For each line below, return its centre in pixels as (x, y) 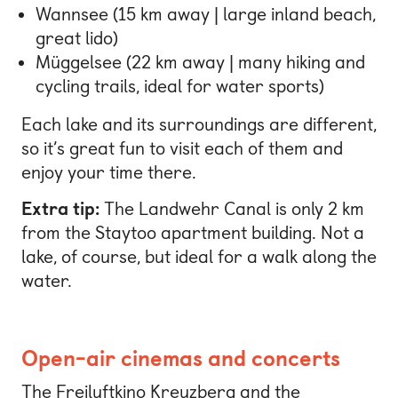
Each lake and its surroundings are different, (199, 124)
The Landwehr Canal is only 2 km (232, 209)
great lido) (77, 38)
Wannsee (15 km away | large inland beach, (206, 14)
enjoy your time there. (109, 172)
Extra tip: (60, 209)
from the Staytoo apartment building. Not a (193, 233)
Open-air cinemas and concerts (181, 359)
